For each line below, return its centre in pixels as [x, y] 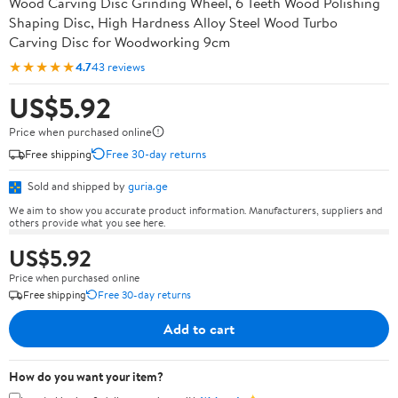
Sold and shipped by [76, 186]
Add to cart [199, 328]
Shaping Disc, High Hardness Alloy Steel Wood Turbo [173, 22]
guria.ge [148, 186]
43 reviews [118, 66]
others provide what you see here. [87, 222]
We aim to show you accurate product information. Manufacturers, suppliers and [196, 210]
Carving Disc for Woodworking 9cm [119, 42]
